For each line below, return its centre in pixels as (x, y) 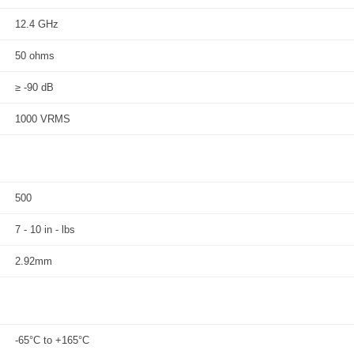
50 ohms (35, 56)
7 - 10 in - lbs (45, 230)
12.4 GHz (37, 24)
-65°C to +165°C (52, 340)
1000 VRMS (43, 119)
